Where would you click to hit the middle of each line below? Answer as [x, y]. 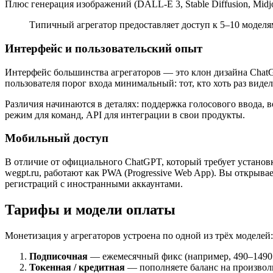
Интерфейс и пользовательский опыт [104, 48]
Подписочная [58, 256]
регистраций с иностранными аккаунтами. [94, 184]
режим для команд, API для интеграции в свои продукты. [125, 115]
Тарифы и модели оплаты [90, 209]
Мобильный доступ [57, 138]
